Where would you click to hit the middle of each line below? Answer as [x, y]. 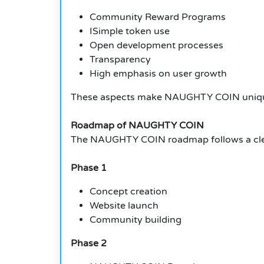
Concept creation [128, 192]
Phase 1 [89, 168]
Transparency [120, 60]
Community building [136, 220]
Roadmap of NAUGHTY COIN [137, 126]
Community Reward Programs [158, 17]
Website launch [124, 206]
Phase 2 [89, 244]
